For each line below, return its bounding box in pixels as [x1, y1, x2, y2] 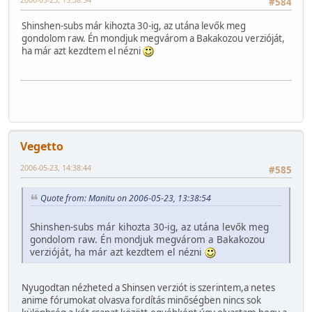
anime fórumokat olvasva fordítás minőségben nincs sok [22, 293, 261, 306]
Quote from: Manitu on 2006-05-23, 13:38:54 [40, 192, 211, 205]
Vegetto [20, 138, 63, 154]
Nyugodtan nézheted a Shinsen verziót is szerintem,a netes [22, 281, 275, 294]
